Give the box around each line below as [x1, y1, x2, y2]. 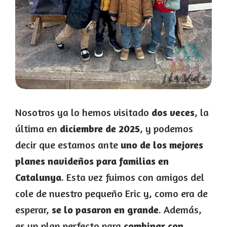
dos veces [152, 106, 195, 119]
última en [15, 122, 60, 135]
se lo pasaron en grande [52, 203, 159, 216]
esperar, [15, 203, 52, 216]
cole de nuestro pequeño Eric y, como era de [15, 187, 208, 200]
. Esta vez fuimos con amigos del [61, 171, 204, 184]
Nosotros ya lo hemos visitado [15, 106, 152, 119]
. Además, [159, 203, 202, 216]
